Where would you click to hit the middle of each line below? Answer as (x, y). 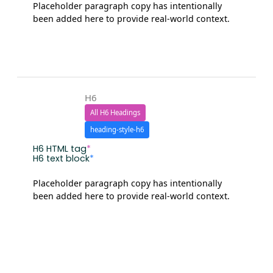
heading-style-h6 (117, 129)
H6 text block (61, 158)
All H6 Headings (115, 112)
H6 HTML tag (59, 148)
